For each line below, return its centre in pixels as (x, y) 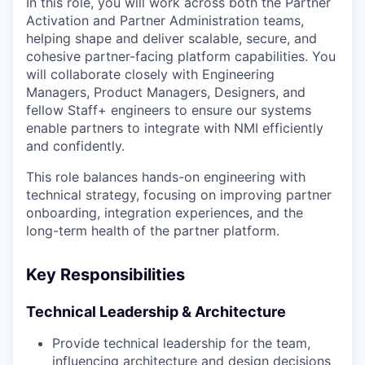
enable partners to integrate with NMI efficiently (175, 128)
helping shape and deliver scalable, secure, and (172, 38)
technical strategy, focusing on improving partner (179, 195)
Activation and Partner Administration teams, (165, 20)
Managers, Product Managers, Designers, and (166, 92)
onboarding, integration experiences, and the (165, 213)
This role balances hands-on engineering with (166, 177)
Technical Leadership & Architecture (156, 312)
